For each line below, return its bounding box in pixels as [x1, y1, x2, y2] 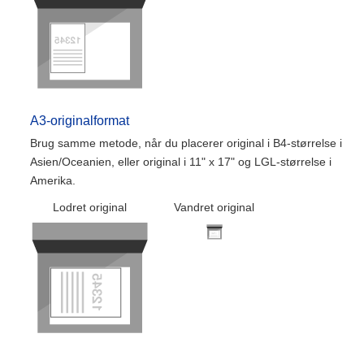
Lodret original [53, 201, 127, 214]
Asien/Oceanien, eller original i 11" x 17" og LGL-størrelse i [30, 155, 331, 168]
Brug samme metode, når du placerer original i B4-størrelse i [30, 136, 342, 149]
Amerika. [30, 174, 76, 187]
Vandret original [174, 201, 254, 214]
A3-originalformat [30, 114, 129, 128]
